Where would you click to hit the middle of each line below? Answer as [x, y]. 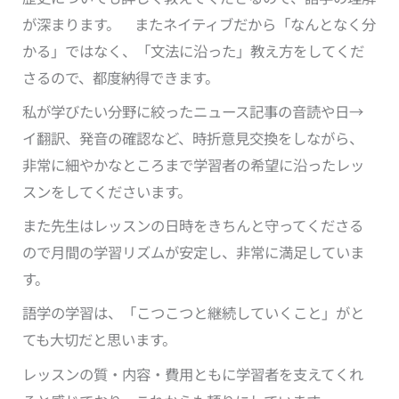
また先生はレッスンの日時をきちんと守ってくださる [193, 226]
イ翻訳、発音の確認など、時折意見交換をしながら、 [193, 138]
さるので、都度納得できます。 [121, 77]
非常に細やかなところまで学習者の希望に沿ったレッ [194, 164]
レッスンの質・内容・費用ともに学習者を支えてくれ [193, 374]
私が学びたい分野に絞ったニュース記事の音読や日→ [193, 111]
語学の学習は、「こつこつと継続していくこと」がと [194, 313]
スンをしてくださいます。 [107, 191]
